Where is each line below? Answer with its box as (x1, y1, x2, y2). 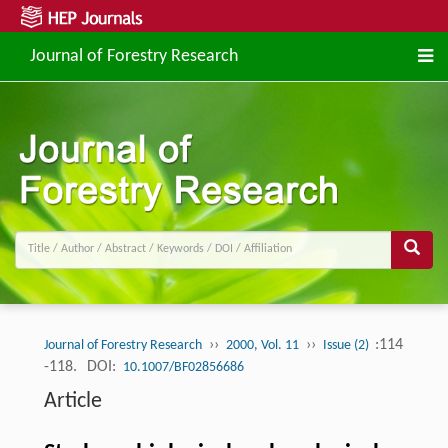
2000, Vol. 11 (225, 337, 299, 353)
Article (43, 389, 102, 413)
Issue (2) (322, 337, 372, 353)
